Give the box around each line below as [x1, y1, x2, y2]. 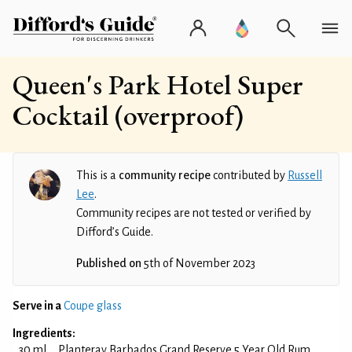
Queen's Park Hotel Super [13, 66, 303, 103]
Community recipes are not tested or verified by [76, 207, 311, 219]
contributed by [211, 169, 288, 181]
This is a [76, 169, 119, 181]
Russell [288, 169, 322, 181]
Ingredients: [13, 327, 75, 339]
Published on [76, 257, 141, 269]
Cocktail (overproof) [13, 97, 244, 134]
